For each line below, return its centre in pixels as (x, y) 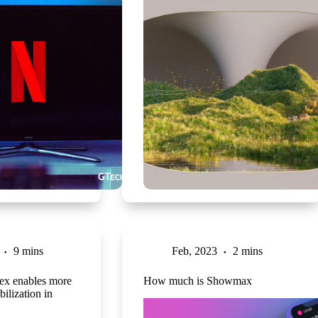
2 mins (247, 251)
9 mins (28, 251)
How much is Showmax (197, 280)
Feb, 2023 (194, 251)
